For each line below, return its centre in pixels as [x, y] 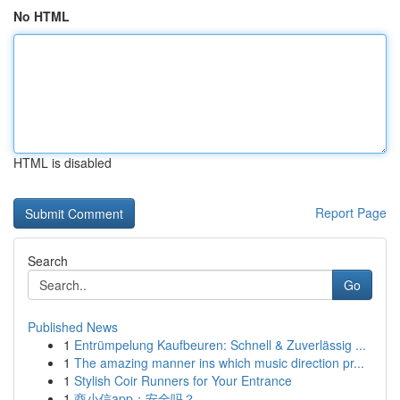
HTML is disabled [62, 162]
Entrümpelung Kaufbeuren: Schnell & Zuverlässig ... [220, 345]
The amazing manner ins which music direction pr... [219, 362]
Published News [73, 327]
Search [48, 261]
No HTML [42, 16]
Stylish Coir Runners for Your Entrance [183, 380]
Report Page [351, 212]
